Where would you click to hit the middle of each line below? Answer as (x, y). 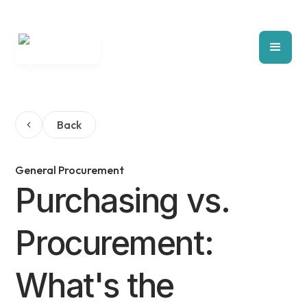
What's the (95, 285)
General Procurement (70, 170)
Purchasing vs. (123, 200)
